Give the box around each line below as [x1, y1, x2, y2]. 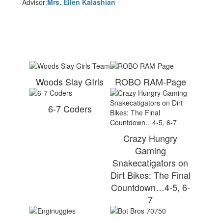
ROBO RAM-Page [114, 75, 186, 88]
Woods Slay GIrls [36, 75, 104, 88]
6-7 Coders [48, 102, 92, 115]
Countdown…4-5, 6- [110, 181, 190, 193]
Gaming [135, 144, 166, 157]
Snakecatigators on [112, 156, 188, 169]
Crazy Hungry [123, 132, 177, 144]
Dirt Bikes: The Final [110, 168, 191, 181]
